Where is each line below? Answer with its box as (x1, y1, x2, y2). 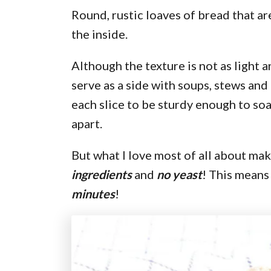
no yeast (157, 167, 202, 181)
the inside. (71, 27, 128, 41)
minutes (71, 186, 115, 201)
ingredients (71, 167, 132, 181)
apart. (71, 116, 102, 131)
